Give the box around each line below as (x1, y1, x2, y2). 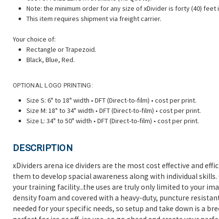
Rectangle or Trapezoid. (26, 44, 96, 54)
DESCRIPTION (13, 142, 73, 154)
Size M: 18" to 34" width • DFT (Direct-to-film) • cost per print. (26, 106, 201, 115)
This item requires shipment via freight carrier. (26, 14, 161, 23)
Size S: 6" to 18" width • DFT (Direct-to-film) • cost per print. (26, 95, 197, 105)
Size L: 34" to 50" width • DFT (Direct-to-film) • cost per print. (26, 116, 199, 125)
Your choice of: (13, 34, 56, 44)
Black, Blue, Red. (26, 55, 75, 64)
